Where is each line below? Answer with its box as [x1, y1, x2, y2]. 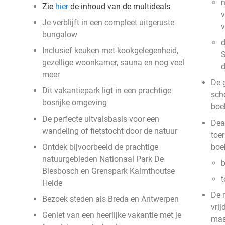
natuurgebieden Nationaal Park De [42, 154, 164, 164]
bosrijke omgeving [42, 98, 107, 107]
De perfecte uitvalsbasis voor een [42, 114, 159, 124]
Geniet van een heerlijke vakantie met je [42, 210, 181, 220]
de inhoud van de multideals [68, 2, 170, 11]
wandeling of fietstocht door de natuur [42, 126, 177, 136]
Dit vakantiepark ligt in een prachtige [42, 86, 171, 95]
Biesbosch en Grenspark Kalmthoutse [42, 166, 175, 176]
